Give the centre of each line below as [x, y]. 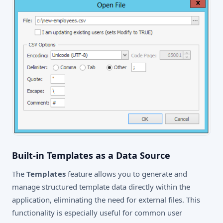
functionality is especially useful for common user [97, 213]
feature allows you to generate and [126, 174]
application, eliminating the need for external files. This [106, 200]
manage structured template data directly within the [101, 187]
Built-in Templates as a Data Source [91, 156]
